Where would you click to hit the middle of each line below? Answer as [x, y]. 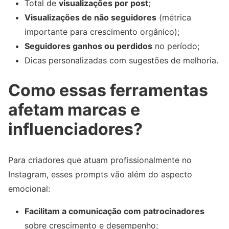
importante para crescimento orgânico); [102, 31]
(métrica [174, 17]
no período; [176, 46]
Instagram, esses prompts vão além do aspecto [100, 175]
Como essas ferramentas [108, 90]
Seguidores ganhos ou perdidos [88, 46]
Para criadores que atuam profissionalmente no [100, 160]
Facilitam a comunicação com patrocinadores [114, 211]
